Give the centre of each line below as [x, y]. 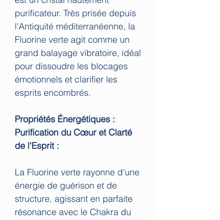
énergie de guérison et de [66, 185]
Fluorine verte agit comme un [72, 39]
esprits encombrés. [53, 92]
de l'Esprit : [37, 145]
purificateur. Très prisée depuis [75, 13]
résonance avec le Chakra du [73, 212]
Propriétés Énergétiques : [65, 119]
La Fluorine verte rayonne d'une [77, 172]
